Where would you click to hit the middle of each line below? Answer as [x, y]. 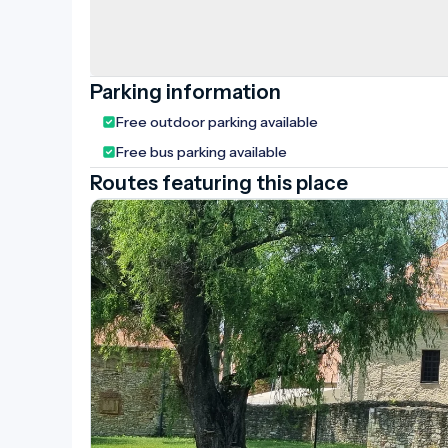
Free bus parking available [201, 152]
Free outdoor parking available [217, 122]
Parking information [185, 92]
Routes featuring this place [219, 183]
